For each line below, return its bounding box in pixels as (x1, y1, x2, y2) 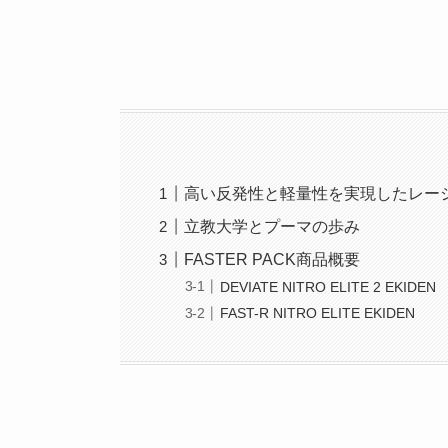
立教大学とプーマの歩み (184, 218, 361, 236)
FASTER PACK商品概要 (184, 251, 361, 269)
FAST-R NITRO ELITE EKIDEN (220, 305, 416, 322)
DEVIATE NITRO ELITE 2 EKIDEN (220, 278, 437, 295)
